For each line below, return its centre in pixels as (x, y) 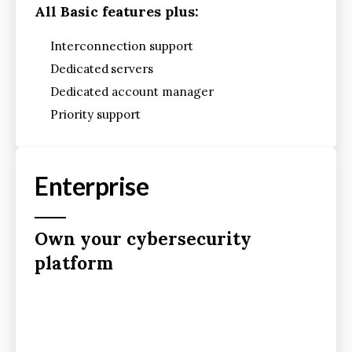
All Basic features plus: (117, 12)
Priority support (95, 115)
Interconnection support (122, 46)
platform (74, 263)
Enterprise (92, 186)
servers (132, 69)
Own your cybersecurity (143, 239)
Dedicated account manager (132, 92)
